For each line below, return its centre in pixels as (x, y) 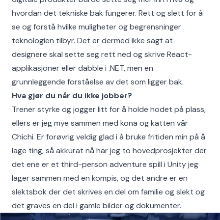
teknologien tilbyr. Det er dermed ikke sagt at (92, 41)
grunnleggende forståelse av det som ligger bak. (98, 82)
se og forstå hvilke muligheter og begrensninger (96, 27)
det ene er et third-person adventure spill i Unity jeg (105, 165)
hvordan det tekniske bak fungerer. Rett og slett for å (107, 13)
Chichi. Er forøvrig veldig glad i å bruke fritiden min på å (109, 137)
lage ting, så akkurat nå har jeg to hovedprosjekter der (109, 151)
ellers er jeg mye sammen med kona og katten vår (100, 123)
